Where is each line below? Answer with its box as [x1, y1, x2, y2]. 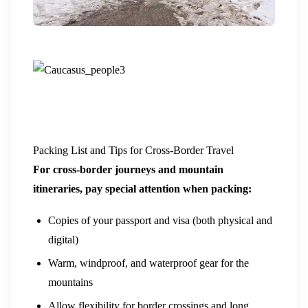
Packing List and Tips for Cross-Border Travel [33, 144, 234, 157]
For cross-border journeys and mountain [33, 164, 223, 176]
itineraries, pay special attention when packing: [33, 183, 252, 195]
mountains [48, 276, 93, 289]
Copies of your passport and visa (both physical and [48, 214, 273, 226]
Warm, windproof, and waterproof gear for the [48, 257, 250, 269]
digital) [48, 233, 79, 245]
